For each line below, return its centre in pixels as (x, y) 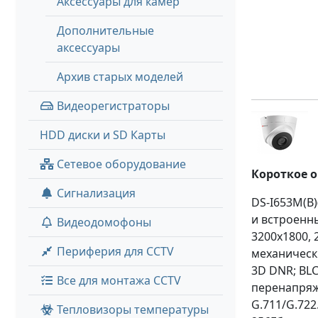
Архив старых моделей (120, 77)
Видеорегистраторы (112, 106)
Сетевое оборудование (120, 164)
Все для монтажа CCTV (117, 280)
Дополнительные (105, 31)
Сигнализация (95, 193)
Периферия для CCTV (114, 251)
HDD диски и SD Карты (103, 135)
